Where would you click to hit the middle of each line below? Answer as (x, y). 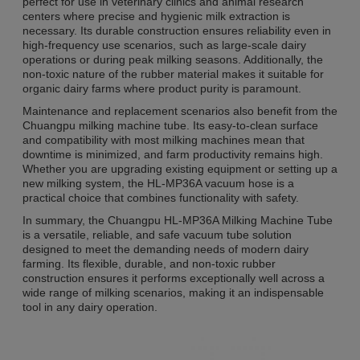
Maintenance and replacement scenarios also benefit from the (180, 110)
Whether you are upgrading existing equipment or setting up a (180, 168)
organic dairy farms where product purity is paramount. (162, 88)
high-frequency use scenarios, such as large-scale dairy (164, 45)
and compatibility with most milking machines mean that (164, 139)
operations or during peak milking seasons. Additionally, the (173, 59)
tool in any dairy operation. (90, 307)
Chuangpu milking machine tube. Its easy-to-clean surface (170, 125)
